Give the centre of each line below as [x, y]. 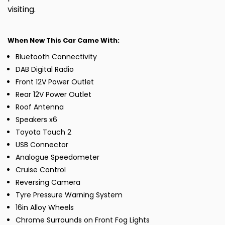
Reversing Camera [48, 183]
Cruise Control [41, 170]
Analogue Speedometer [58, 157]
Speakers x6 [36, 120]
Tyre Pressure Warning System [69, 195]
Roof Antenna [40, 107]
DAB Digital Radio [45, 70]
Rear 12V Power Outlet [53, 95]
